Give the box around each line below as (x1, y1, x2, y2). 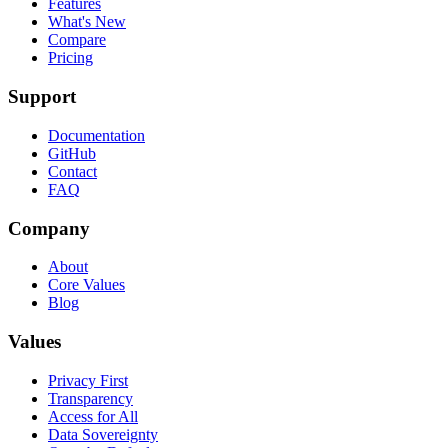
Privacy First (48, 371, 128, 389)
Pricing (48, 49, 93, 67)
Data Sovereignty (48, 425, 158, 443)
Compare (48, 31, 106, 49)
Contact (48, 162, 97, 180)
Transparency (48, 389, 133, 407)
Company (8, 217, 90, 239)
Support (8, 86, 76, 108)
